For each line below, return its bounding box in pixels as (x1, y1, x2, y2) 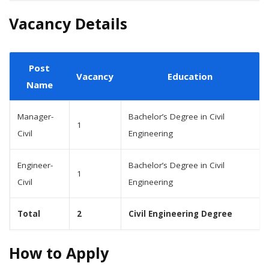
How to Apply (9, 243, 109, 263)
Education (168, 70, 213, 82)
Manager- (17, 111, 53, 122)
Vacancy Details (9, 13, 127, 34)
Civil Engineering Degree (128, 208, 232, 219)
